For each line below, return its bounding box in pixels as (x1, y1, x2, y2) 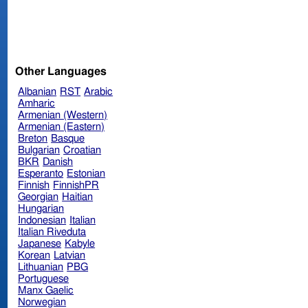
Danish (43, 156, 74, 167)
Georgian (18, 191, 59, 202)
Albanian (18, 86, 57, 97)
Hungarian (18, 203, 65, 214)
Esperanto (18, 168, 64, 179)
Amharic (18, 98, 56, 109)
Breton (18, 133, 48, 144)
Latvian (54, 250, 86, 261)
